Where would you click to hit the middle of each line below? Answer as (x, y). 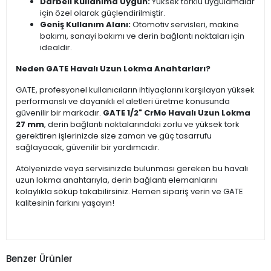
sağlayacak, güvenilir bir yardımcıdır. (88, 148)
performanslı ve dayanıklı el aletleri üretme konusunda (123, 102)
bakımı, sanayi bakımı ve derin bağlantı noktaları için (142, 36)
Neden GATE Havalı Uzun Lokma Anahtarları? (113, 69)
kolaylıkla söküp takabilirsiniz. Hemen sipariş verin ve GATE (129, 192)
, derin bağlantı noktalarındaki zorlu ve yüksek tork (142, 125)
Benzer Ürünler (39, 258)
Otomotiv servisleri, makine (185, 25)
